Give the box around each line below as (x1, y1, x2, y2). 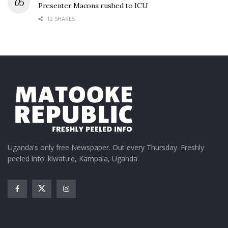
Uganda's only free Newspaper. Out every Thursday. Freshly (8, 142, 204, 152)
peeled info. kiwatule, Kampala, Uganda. (8, 153, 139, 163)
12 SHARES (45, 14, 75, 22)
